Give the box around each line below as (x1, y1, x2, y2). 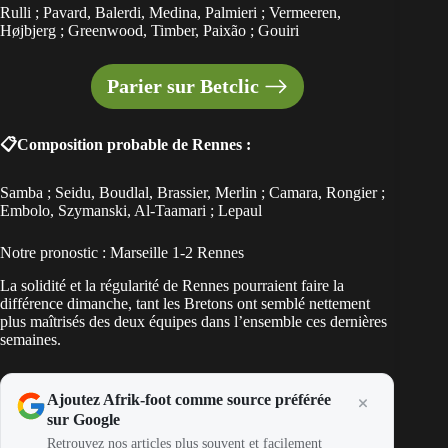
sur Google (47, 410, 120, 428)
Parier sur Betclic (106, 75, 259, 98)
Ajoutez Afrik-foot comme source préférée (47, 390, 331, 408)
